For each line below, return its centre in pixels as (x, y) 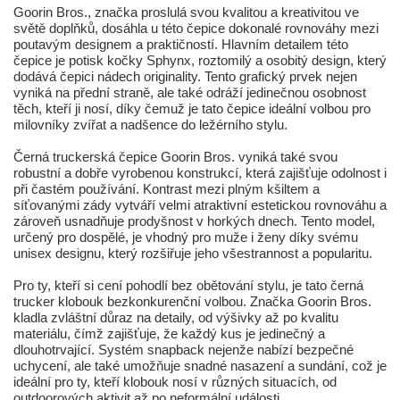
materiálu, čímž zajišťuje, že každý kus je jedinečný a (169, 334)
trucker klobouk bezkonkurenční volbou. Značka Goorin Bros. (192, 302)
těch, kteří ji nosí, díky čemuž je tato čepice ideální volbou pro (192, 109)
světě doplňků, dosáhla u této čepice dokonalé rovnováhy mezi (196, 29)
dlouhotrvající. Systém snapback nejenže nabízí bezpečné (183, 350)
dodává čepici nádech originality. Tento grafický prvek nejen (185, 77)
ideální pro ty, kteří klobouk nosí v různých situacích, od (175, 382)
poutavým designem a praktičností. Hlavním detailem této (181, 45)
